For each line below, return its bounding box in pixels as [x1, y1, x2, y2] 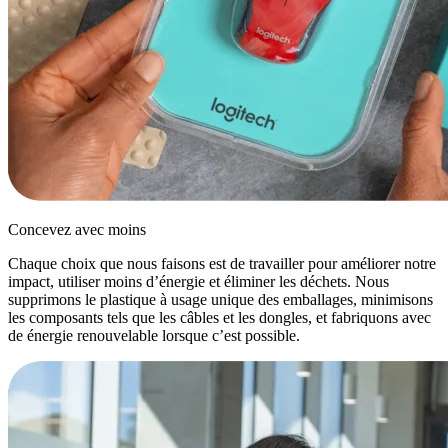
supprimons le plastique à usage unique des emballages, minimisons [8, 291, 433, 309]
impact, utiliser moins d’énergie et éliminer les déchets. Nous [8, 273, 389, 291]
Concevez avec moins [8, 221, 146, 239]
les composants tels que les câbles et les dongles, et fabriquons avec [8, 309, 431, 327]
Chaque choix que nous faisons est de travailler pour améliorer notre [8, 255, 436, 273]
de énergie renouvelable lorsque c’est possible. [8, 327, 300, 345]
